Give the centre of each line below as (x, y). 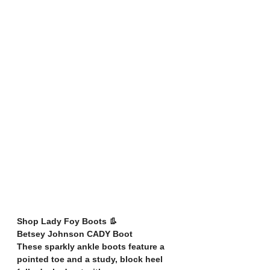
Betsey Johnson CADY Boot (75, 234)
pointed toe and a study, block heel (91, 259)
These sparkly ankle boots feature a (92, 246)
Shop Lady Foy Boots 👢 (67, 221)
